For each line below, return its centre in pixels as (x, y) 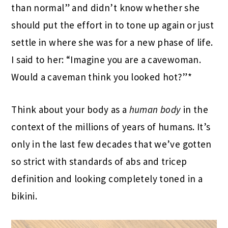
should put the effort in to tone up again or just (113, 25)
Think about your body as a (70, 109)
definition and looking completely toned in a (107, 178)
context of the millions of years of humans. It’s (111, 126)
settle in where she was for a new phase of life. (112, 42)
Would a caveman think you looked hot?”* (102, 77)
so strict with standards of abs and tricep (99, 161)
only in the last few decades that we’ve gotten (111, 144)
